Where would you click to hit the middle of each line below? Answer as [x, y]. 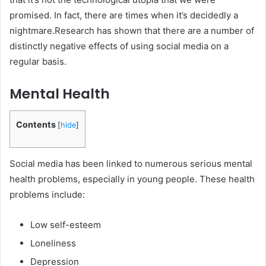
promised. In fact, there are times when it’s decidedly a [124, 15]
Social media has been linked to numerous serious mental [131, 163]
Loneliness [53, 243]
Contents [36, 124]
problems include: [47, 194]
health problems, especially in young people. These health [132, 179]
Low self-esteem [66, 224]
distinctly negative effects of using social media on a [119, 46]
